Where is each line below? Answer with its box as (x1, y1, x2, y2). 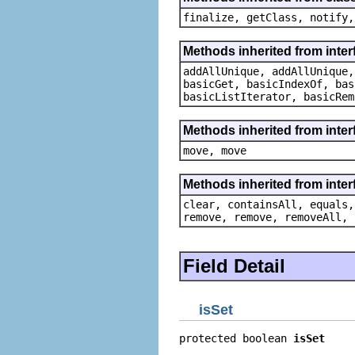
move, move (183, 143, 246, 157)
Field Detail (183, 254, 285, 277)
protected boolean (179, 332, 293, 345)
